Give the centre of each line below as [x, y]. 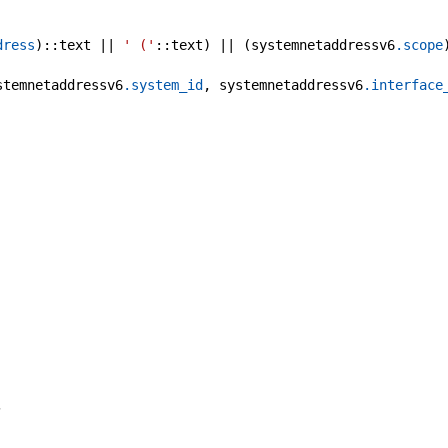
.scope [419, 45]
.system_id [163, 85]
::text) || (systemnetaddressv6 [275, 45]
